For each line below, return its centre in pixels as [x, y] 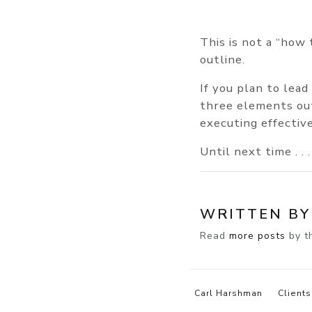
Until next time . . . [255, 151]
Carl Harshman [228, 294]
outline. [223, 60]
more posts [257, 236]
